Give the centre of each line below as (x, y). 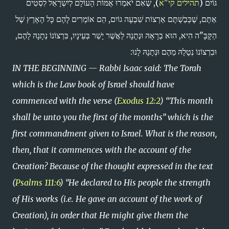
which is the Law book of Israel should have (93, 84)
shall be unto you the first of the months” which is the (113, 117)
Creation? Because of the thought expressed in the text (113, 166)
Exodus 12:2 (139, 101)
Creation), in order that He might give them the (100, 215)
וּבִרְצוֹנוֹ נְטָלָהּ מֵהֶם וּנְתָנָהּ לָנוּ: (173, 52)
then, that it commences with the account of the (102, 150)
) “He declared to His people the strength (135, 182)
